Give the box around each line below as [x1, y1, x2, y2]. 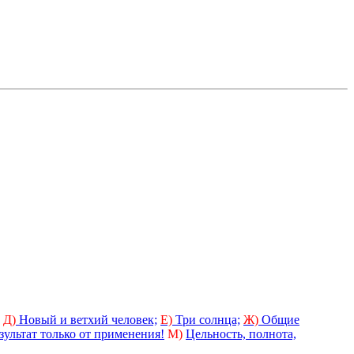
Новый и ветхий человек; [19, 312, 157, 326]
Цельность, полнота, [186, 326, 296, 341]
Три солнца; [175, 312, 240, 326]
